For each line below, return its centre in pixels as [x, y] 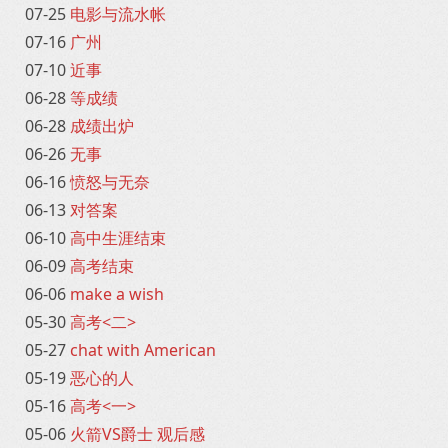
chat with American [143, 350]
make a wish [117, 294]
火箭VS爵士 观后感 [137, 434]
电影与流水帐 [118, 14]
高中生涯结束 [118, 238]
